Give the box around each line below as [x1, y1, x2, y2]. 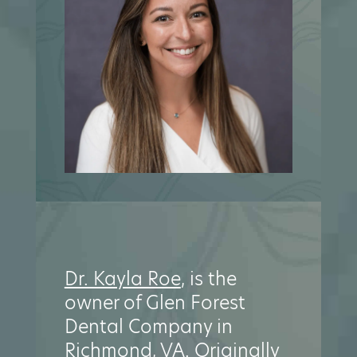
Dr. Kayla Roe [64, 266, 181, 292]
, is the [180, 266, 237, 292]
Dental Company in [64, 314, 233, 340]
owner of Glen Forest [64, 290, 245, 316]
